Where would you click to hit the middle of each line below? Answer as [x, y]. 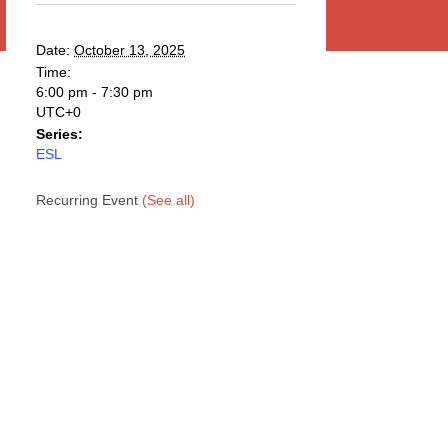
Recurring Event [89, 200]
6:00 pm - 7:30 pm [94, 92]
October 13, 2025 [129, 50]
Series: [59, 134]
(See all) [168, 200]
